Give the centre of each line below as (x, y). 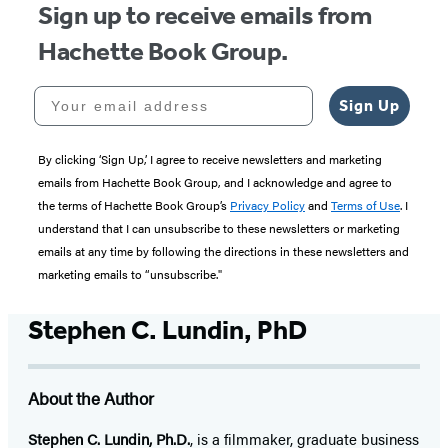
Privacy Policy (267, 205)
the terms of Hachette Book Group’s (134, 205)
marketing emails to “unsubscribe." (130, 274)
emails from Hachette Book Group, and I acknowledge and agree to (215, 182)
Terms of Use (365, 205)
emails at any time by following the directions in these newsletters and (223, 251)
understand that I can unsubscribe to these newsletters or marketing (219, 228)
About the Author (91, 398)
